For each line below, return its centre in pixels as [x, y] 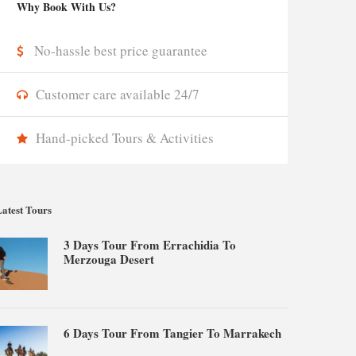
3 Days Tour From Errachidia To [150, 245]
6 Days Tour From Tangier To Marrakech [173, 333]
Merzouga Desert [109, 259]
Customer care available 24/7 [118, 94]
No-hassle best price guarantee [121, 50]
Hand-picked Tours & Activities [125, 138]
